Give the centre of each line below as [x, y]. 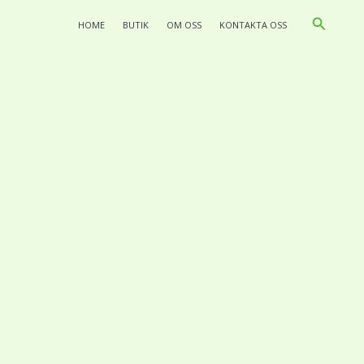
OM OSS [184, 25]
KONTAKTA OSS [253, 25]
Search [334, 23]
